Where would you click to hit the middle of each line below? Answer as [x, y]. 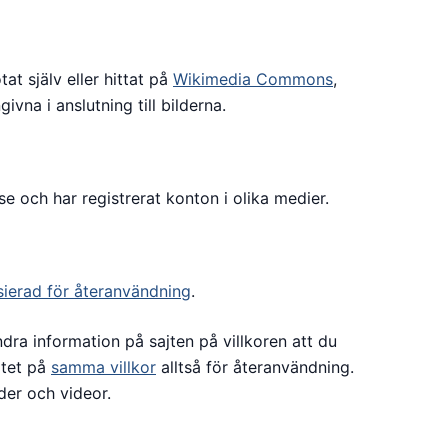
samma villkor [103, 367]
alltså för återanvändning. [255, 367]
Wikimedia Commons [253, 79]
